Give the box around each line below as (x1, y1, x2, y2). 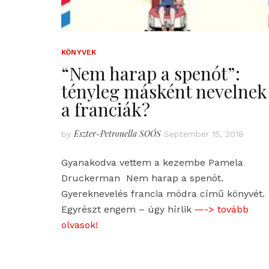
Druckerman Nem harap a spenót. (61, 172, 223, 184)
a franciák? (61, 97, 150, 121)
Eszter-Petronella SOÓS (74, 127, 161, 139)
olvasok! (61, 219, 98, 231)
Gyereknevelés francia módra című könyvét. (61, 187, 265, 199)
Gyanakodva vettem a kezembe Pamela (61, 156, 243, 168)
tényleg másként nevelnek (61, 79, 267, 103)
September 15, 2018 (164, 128, 244, 139)
